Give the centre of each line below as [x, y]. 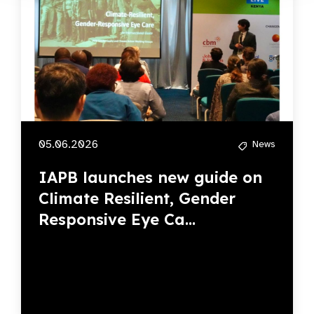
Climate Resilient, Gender [137, 199]
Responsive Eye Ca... [117, 220]
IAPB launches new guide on [150, 178]
